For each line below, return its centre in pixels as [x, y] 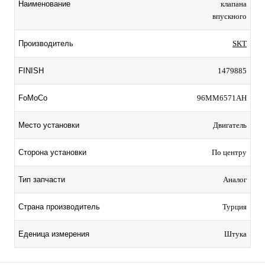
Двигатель [230, 125]
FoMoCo [33, 98]
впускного [230, 17]
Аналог [235, 180]
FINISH [31, 71]
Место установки [49, 125]
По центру [229, 153]
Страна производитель [59, 207]
